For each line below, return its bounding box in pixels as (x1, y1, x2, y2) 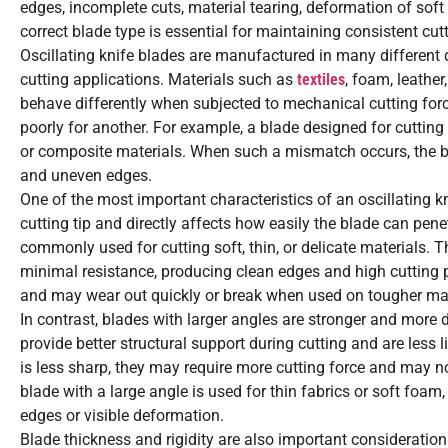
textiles (297, 70, 345, 90)
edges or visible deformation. (20, 406, 224, 426)
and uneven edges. (20, 166, 152, 186)
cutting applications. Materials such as (20, 70, 297, 90)
